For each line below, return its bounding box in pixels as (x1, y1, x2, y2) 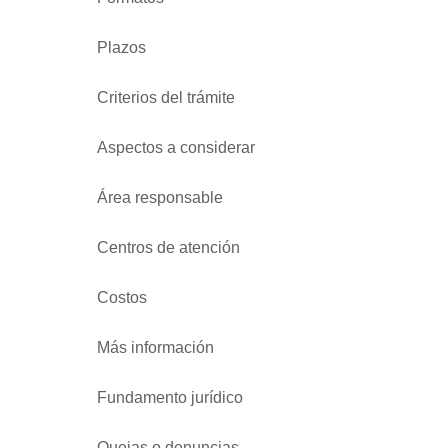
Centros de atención (97, 238, 240, 256)
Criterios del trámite (97, 88, 235, 106)
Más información (97, 338, 214, 356)
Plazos (97, 38, 146, 56)
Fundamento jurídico (97, 388, 243, 406)
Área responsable (97, 188, 223, 206)
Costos (97, 288, 147, 306)
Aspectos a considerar (97, 138, 255, 156)
